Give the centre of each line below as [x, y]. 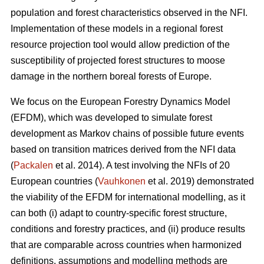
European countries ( [54, 181]
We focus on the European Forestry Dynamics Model [121, 102]
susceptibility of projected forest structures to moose [118, 61]
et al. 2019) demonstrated [200, 181]
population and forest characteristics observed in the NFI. [129, 13]
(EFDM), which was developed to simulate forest [111, 118]
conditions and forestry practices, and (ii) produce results [128, 229]
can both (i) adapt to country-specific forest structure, [119, 213]
